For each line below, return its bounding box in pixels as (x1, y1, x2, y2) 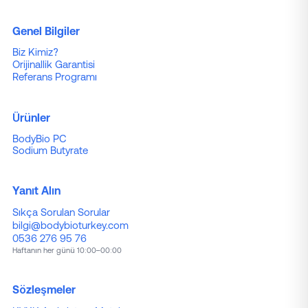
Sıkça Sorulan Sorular (12, 206, 110, 218)
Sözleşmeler (12, 283, 76, 296)
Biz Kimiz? (12, 45, 58, 58)
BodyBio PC (12, 132, 67, 144)
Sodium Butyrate (12, 144, 88, 156)
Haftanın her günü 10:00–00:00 (12, 245, 122, 254)
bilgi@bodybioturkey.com (12, 219, 129, 231)
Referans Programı (12, 70, 97, 82)
